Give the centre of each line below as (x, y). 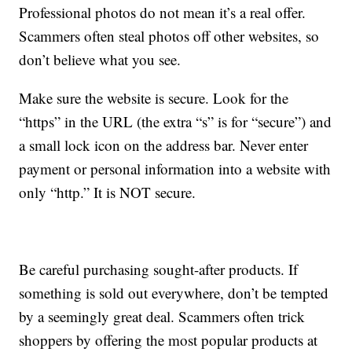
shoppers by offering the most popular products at (169, 340)
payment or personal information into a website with (175, 169)
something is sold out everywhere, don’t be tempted (174, 293)
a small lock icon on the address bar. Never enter (164, 145)
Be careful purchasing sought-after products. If (159, 269)
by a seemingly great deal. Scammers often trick (162, 317)
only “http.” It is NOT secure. (108, 192)
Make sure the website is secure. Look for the (154, 98)
